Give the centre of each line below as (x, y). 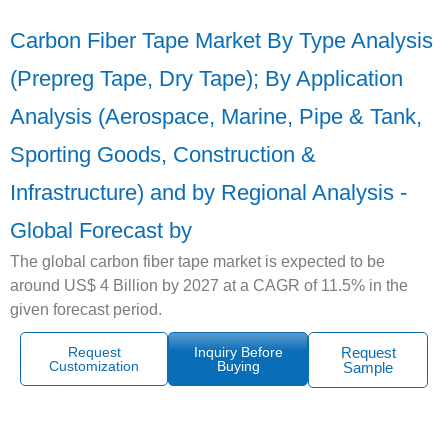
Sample (368, 367)
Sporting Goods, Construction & (163, 154)
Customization (94, 366)
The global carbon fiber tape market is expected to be (197, 261)
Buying (238, 366)
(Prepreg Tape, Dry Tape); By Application (206, 78)
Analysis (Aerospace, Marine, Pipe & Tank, (216, 116)
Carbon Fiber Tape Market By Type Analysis (221, 40)
